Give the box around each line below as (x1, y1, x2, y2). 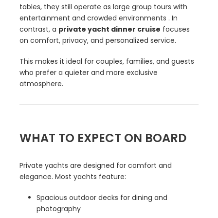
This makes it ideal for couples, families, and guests (19, 56, 194, 67)
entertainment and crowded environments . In (19, 13, 178, 23)
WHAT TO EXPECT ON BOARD (19, 130, 186, 146)
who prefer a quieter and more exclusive (19, 68, 158, 78)
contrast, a (19, 24, 58, 35)
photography (36, 204, 81, 214)
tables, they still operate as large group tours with (19, 2, 187, 12)
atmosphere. (19, 79, 63, 89)
